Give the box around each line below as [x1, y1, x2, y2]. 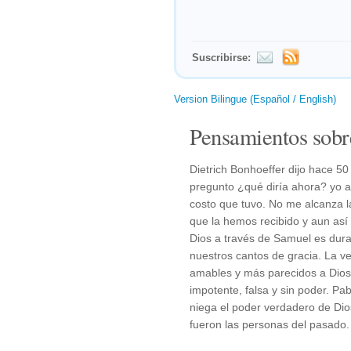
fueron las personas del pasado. [190, 318, 349, 331]
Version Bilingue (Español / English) [174, 93, 336, 105]
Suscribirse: [192, 52, 251, 63]
